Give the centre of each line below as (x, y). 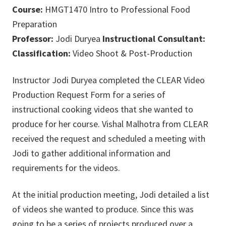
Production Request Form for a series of (89, 95)
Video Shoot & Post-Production (131, 53)
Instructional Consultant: (154, 39)
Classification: (41, 53)
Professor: (34, 39)
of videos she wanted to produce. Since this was (103, 209)
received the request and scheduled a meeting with (109, 139)
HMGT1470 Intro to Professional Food (117, 10)
